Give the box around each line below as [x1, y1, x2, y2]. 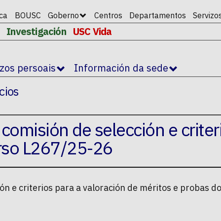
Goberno [48, 10, 79, 20]
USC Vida [73, 25, 112, 38]
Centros [94, 10, 122, 20]
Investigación [6, 25, 66, 38]
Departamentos [129, 10, 186, 20]
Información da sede [74, 61, 168, 75]
